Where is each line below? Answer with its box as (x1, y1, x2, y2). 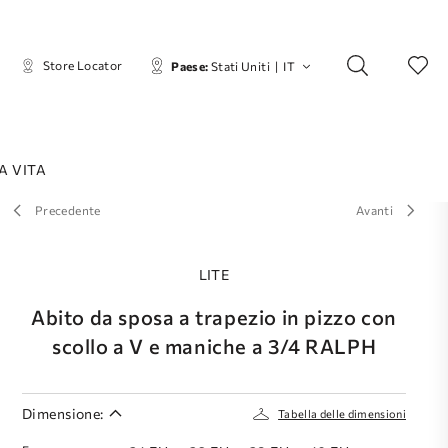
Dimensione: (22, 405, 104, 422)
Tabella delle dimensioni (278, 407, 406, 420)
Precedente (35, 203, 101, 217)
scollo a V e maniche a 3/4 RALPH (51, 334, 377, 358)
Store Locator (42, 58, 123, 72)
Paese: (171, 58, 209, 73)
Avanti (355, 203, 393, 217)
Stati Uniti (210, 58, 270, 73)
